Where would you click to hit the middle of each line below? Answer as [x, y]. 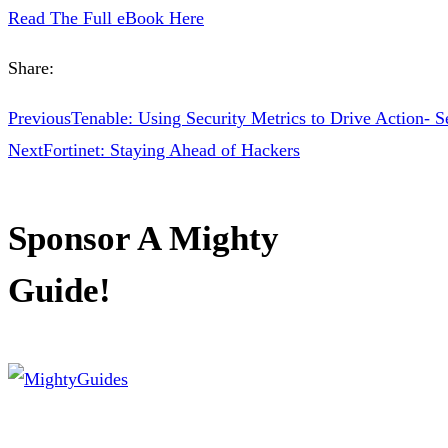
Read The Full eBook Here [106, 18]
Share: [31, 68]
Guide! [59, 290]
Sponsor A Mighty [143, 238]
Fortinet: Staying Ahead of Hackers [171, 150]
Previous [39, 118]
